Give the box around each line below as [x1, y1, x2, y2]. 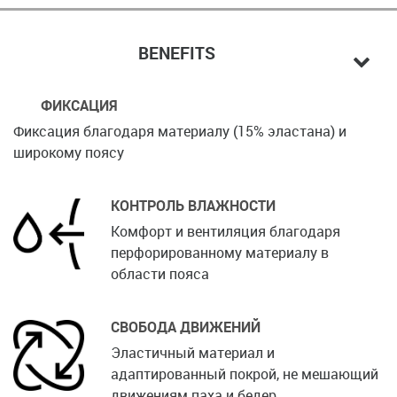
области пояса [111, 263, 209, 284]
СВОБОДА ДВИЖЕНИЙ [111, 316, 261, 337]
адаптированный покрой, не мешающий [111, 363, 378, 384]
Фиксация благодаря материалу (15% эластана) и [13, 121, 346, 141]
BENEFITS [137, 41, 215, 65]
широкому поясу [13, 142, 124, 162]
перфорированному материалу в [111, 242, 329, 262]
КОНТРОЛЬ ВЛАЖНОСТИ [111, 195, 276, 215]
